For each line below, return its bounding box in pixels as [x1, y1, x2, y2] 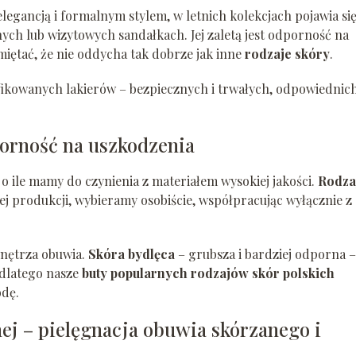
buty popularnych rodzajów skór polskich [82, 265, 335, 282]
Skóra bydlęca [88, 246, 175, 263]
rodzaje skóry [245, 45, 330, 63]
